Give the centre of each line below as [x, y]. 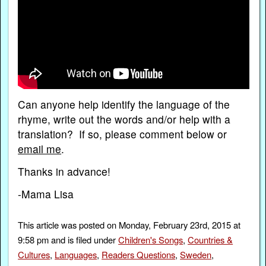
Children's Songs [151, 240]
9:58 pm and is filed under [68, 240]
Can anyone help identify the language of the [124, 104]
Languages [76, 255]
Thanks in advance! [64, 172]
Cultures [34, 255]
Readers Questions [139, 255]
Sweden [196, 255]
